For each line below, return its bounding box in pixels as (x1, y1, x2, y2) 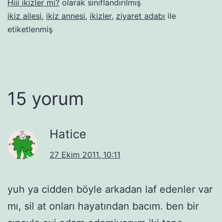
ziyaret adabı (116, 10, 165, 21)
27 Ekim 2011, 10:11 (50, 149, 120, 160)
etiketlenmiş (7, 24, 53, 34)
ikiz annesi (46, 10, 85, 21)
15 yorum (7, 87, 84, 110)
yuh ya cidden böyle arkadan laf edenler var (7, 183, 213, 195)
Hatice (50, 126, 86, 141)
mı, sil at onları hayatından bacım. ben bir (7, 200, 199, 212)
